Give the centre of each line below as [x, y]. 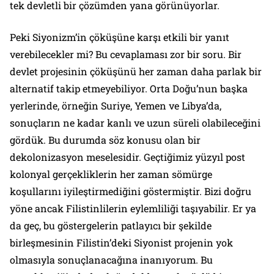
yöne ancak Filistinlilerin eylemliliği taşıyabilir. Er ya [133, 208]
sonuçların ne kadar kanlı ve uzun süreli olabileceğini [135, 122]
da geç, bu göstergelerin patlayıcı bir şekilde [111, 225]
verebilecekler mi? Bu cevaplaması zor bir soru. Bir [126, 54]
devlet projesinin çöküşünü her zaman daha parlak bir [136, 71]
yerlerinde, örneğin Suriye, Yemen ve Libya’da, [116, 105]
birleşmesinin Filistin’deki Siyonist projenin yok [121, 242]
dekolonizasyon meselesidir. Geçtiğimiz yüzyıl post [128, 157]
